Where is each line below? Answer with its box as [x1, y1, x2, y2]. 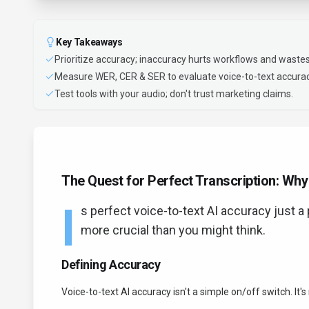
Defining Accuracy [61, 257, 161, 272]
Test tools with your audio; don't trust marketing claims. [54, 88, 293, 99]
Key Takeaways [56, 37, 123, 48]
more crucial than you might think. [81, 223, 266, 237]
